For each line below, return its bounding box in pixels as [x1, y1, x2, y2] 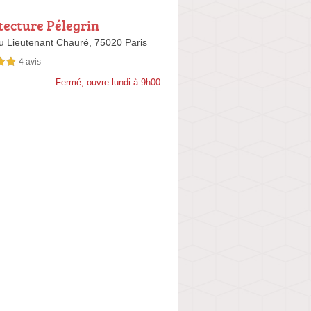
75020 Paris [94, 37, 147, 49]
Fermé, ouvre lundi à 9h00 [55, 77, 160, 87]
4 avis [18, 57, 41, 66]
